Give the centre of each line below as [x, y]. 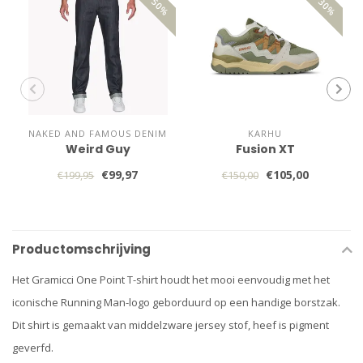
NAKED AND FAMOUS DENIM [98, 133]
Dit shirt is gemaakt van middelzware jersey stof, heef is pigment [171, 325]
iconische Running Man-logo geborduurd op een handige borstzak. [176, 302]
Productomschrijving [81, 249]
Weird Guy [98, 149]
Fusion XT [265, 149]
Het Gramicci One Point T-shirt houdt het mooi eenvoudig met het [171, 280]
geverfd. [33, 348]
